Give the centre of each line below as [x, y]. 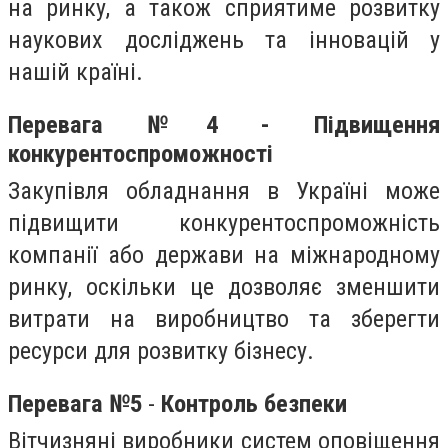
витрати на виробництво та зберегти [224, 318]
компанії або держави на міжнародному [224, 254]
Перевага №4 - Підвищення [224, 124]
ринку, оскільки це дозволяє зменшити [224, 286]
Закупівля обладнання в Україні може [224, 190]
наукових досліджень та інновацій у [224, 40]
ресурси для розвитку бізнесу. [161, 350]
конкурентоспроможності [140, 153]
